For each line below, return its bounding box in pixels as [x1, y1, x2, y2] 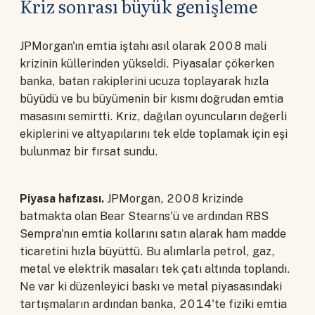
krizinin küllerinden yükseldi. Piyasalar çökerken [20, 57, 274, 71]
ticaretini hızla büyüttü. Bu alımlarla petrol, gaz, [20, 244, 275, 258]
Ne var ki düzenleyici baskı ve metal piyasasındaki [20, 279, 282, 293]
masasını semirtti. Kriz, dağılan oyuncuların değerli [20, 110, 287, 124]
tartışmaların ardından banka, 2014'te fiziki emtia [20, 297, 287, 311]
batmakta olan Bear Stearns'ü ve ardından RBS [20, 209, 269, 223]
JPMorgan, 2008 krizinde [104, 191, 243, 205]
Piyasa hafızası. [20, 191, 104, 205]
